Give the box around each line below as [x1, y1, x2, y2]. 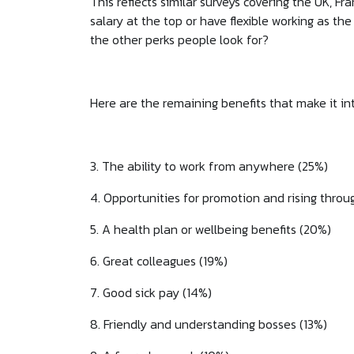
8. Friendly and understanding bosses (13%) [90, 314, 327, 334]
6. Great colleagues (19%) [90, 251, 228, 271]
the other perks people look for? [90, 30, 269, 50]
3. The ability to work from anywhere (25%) [90, 156, 328, 176]
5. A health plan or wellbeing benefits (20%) [90, 220, 331, 239]
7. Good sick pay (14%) [90, 283, 212, 303]
